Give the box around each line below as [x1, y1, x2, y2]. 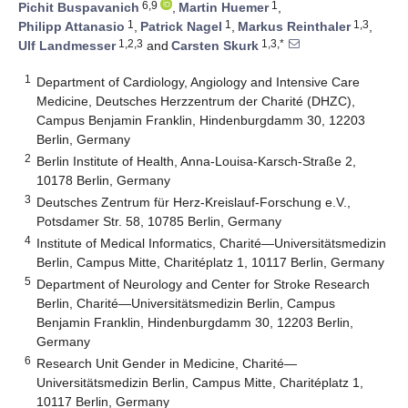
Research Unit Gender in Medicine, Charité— [36, 355, 298, 371]
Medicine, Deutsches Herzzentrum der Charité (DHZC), [36, 93, 356, 108]
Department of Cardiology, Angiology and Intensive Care [36, 74, 361, 89]
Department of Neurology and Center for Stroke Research [36, 276, 371, 291]
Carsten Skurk [171, 38, 259, 54]
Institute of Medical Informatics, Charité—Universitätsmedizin [36, 235, 387, 250]
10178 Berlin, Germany [36, 172, 171, 188]
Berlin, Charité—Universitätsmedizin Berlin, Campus [36, 295, 336, 311]
